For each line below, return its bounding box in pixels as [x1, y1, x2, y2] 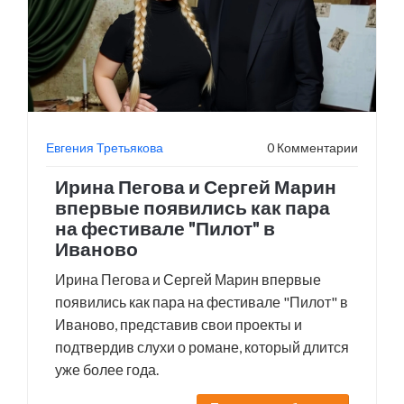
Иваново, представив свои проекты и [55, 316, 302, 333]
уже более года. [55, 361, 159, 378]
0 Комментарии [267, 140, 358, 155]
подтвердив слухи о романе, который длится [55, 338, 349, 355]
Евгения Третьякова [46, 140, 163, 155]
